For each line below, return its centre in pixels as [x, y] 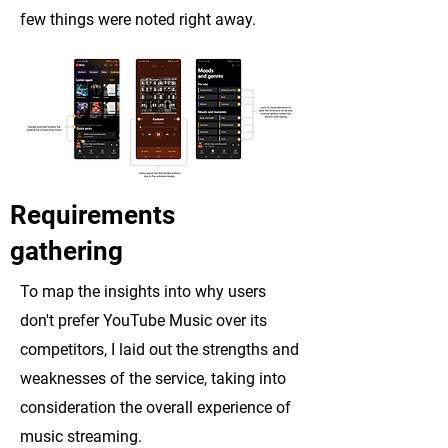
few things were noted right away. [138, 19]
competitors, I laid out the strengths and [159, 349]
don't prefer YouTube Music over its [143, 320]
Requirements [92, 215]
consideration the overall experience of [155, 407]
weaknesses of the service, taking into [153, 378]
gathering [66, 251]
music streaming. [81, 436]
